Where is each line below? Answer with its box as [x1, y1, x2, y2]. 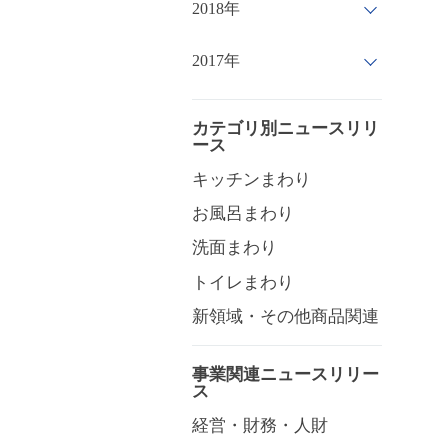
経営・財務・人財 [192, 416, 328, 436]
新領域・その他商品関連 [192, 306, 379, 326]
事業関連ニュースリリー [192, 363, 379, 384]
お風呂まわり [192, 204, 294, 224]
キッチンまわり [192, 169, 311, 189]
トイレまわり [192, 272, 294, 292]
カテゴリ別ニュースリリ [192, 117, 379, 138]
